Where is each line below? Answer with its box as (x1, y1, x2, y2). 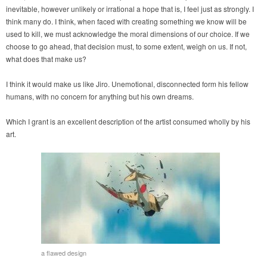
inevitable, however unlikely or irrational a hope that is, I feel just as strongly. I (6, 4, 254, 14)
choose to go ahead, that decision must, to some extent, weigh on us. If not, (6, 41, 247, 52)
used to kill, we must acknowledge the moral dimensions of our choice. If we (6, 29, 250, 39)
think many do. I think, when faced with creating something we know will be (6, 16, 247, 27)
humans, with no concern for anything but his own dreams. (6, 91, 194, 102)
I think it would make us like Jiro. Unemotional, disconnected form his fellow (6, 79, 249, 89)
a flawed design (41, 248, 86, 258)
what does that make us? (6, 54, 86, 64)
